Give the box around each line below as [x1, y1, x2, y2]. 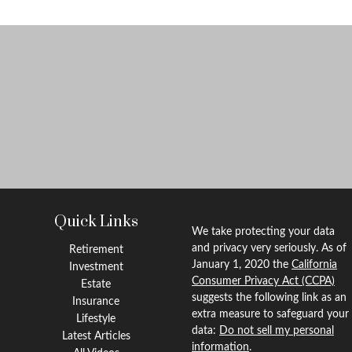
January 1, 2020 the [192, 259, 291, 270]
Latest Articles [61, 331, 130, 342]
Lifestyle [76, 313, 115, 324]
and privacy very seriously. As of [192, 243, 346, 254]
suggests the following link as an [192, 292, 346, 303]
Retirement [68, 244, 123, 255]
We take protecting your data [192, 226, 335, 237]
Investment [68, 262, 123, 273]
